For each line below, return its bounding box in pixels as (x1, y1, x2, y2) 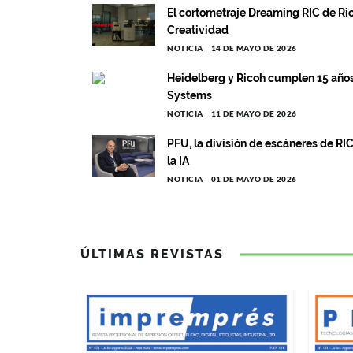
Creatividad (167, 24, 229, 36)
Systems (167, 89, 212, 102)
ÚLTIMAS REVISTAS (80, 247, 224, 262)
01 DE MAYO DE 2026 (210, 174, 297, 184)
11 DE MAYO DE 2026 (210, 109, 297, 118)
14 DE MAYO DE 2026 (210, 43, 297, 53)
